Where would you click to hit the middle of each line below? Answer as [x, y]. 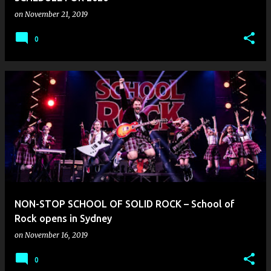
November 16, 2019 [56, 235]
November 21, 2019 [56, 14]
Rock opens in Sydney [63, 218]
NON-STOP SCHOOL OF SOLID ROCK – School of [125, 204]
